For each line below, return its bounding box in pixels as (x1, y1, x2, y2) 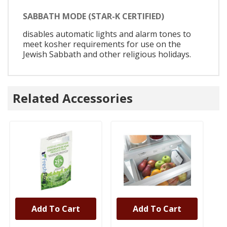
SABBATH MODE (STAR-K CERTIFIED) (23, 10, 164, 22)
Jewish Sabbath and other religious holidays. (23, 48, 191, 60)
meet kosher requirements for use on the (23, 38, 181, 50)
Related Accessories (13, 90, 133, 107)
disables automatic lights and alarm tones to (23, 28, 191, 40)
